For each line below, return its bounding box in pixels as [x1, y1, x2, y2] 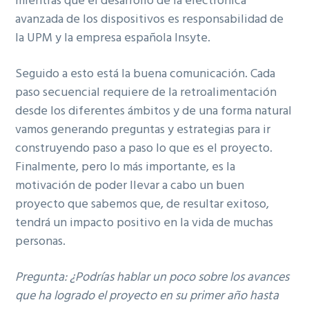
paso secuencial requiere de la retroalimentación [15, 82, 277, 103]
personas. [15, 231, 66, 252]
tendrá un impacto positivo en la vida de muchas [15, 212, 274, 233]
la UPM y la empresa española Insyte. [15, 28, 211, 49]
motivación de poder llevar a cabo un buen [15, 175, 245, 196]
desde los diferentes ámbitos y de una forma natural [15, 101, 292, 121]
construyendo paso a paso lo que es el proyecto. [15, 138, 276, 159]
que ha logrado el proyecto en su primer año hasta [15, 286, 279, 306]
